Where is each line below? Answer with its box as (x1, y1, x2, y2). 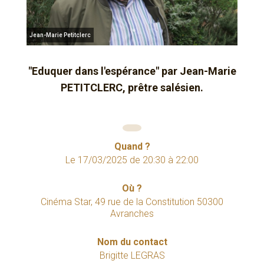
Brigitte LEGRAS (99, 250, 165, 262)
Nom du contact (97, 236, 167, 248)
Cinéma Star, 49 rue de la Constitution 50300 (41, 196, 223, 208)
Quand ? (114, 141, 150, 153)
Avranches (110, 208, 154, 220)
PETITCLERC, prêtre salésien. (61, 81, 203, 94)
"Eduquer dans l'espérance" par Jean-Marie (28, 65, 236, 78)
